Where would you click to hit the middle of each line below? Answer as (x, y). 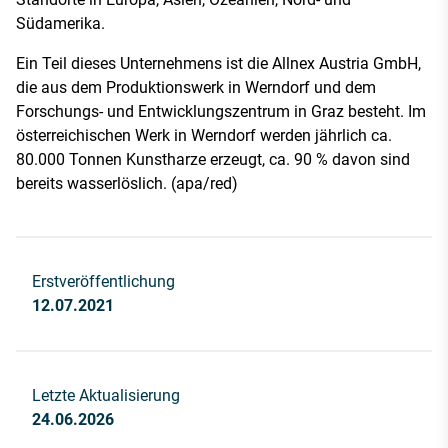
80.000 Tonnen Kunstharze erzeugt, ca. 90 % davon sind (213, 159)
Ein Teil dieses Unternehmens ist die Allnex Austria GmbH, (218, 63)
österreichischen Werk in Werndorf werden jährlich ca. (204, 135)
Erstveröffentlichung (103, 281)
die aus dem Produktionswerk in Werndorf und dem (196, 87)
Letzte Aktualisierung (106, 395)
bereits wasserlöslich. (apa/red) (127, 183)
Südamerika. (60, 23)
